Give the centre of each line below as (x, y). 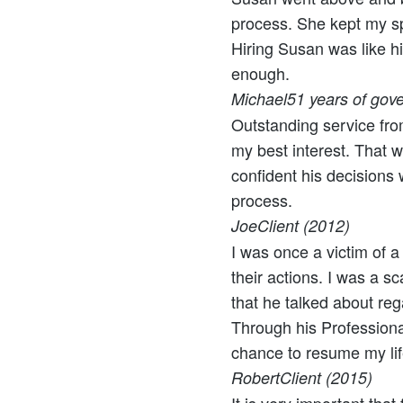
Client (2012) (304, 225)
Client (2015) (326, 377)
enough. (260, 73)
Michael (259, 99)
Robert (255, 377)
